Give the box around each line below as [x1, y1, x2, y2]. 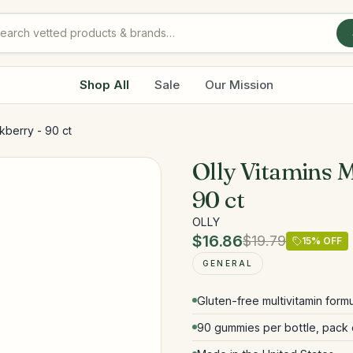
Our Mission [205, 77, 273, 92]
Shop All [80, 77, 129, 92]
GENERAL [203, 258, 254, 268]
